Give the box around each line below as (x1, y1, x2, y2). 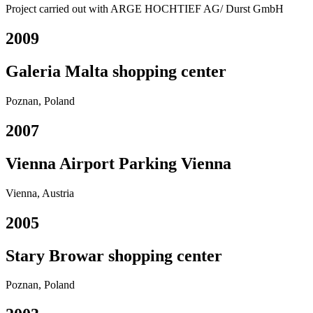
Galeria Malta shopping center (6, 62, 226, 81)
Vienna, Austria (6, 187, 74, 199)
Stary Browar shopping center (6, 246, 222, 265)
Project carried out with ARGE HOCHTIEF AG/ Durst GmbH (6, 3, 284, 15)
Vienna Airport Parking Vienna (6, 154, 231, 173)
